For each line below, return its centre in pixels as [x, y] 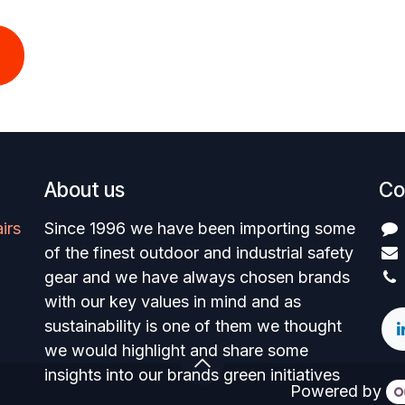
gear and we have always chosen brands [197, 278]
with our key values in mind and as [173, 302]
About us [85, 190]
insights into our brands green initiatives [192, 375]
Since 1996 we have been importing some [200, 229]
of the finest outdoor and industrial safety [199, 253]
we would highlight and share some [176, 351]
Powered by [338, 391]
